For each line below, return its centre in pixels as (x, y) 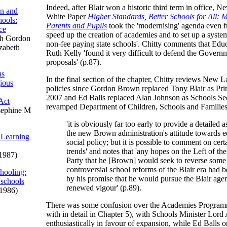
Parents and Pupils (77, 26)
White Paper (67, 16)
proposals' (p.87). (74, 62)
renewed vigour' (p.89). (104, 188)
